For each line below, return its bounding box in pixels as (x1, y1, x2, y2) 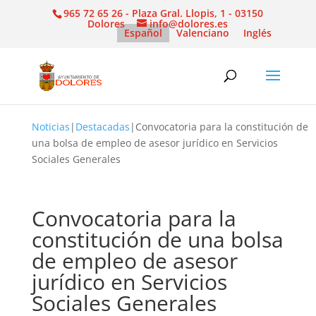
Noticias (31, 120, 70, 133)
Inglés (243, 25, 272, 39)
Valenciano (176, 25, 230, 39)
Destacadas (75, 120, 130, 133)
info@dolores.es (150, 16, 229, 30)
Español (124, 25, 163, 39)
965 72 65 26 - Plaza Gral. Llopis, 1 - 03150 (63, 6, 264, 20)
